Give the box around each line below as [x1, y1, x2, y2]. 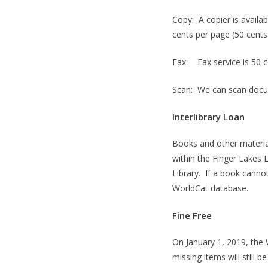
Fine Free [172, 209, 212, 222]
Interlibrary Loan [172, 111, 245, 123]
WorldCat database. [172, 182, 248, 194]
